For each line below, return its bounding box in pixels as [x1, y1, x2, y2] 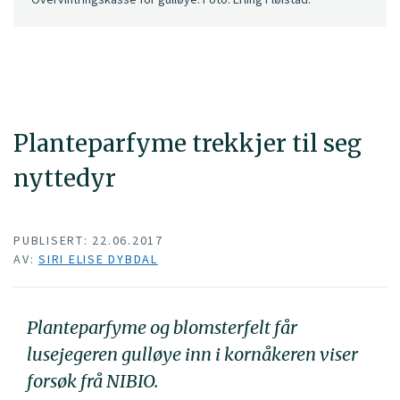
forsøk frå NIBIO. [27, 369, 158, 392]
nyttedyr [13, 163, 116, 194]
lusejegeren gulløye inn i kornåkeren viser [27, 342, 358, 365]
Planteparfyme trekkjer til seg [13, 129, 362, 159]
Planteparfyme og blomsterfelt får [27, 315, 297, 338]
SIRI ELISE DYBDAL [38, 250, 158, 267]
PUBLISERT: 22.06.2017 [13, 231, 163, 248]
